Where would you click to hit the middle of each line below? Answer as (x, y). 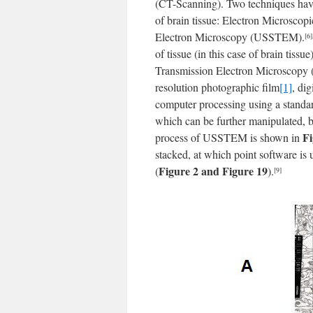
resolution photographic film (217, 87)
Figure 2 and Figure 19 (213, 171)
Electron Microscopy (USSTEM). (230, 37)
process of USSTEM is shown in (229, 137)
